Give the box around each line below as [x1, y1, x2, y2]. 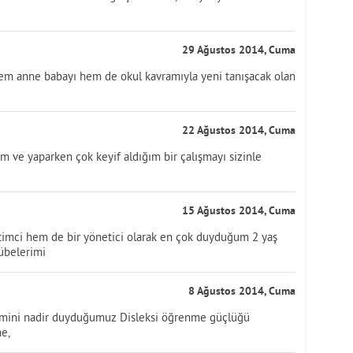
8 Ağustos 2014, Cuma [188, 285, 295, 299]
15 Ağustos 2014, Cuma [182, 205, 295, 218]
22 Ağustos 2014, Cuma [182, 124, 295, 138]
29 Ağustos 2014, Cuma [182, 44, 295, 58]
